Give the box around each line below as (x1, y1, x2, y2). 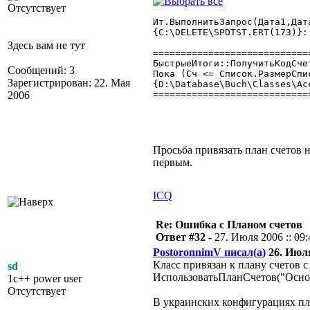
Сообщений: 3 (8, 64, 75, 76)
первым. (153, 156, 192, 168)
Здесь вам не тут (8, 39, 85, 51)
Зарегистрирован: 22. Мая (8, 77, 130, 89)
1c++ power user (8, 273, 82, 284)
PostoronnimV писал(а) (153, 246, 266, 258)
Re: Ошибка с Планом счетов (156, 219, 302, 230)
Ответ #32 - (156, 231, 215, 243)
